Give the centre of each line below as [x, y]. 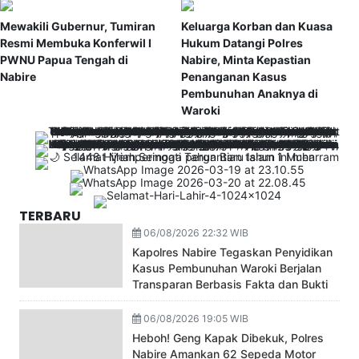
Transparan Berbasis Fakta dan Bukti [230, 284]
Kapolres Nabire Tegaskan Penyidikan [233, 252]
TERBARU [50, 216]
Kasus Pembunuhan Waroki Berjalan [227, 268]
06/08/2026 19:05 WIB [195, 319]
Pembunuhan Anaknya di [250, 94]
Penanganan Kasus [234, 77]
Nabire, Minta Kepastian [246, 60]
